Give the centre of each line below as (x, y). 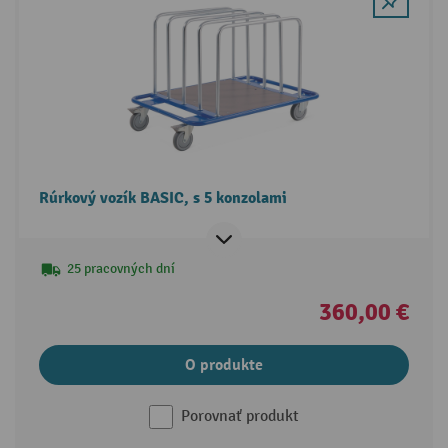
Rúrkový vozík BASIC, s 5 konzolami (162, 197)
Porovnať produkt (240, 416)
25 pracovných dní (120, 268)
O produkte (224, 364)
